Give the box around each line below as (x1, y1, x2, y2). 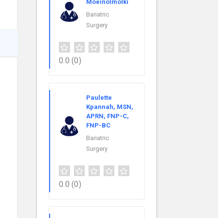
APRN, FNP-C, (86, 112, 129, 120)
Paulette (86, 94, 112, 102)
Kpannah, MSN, (86, 103, 133, 111)
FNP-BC (86, 122, 110, 129)
